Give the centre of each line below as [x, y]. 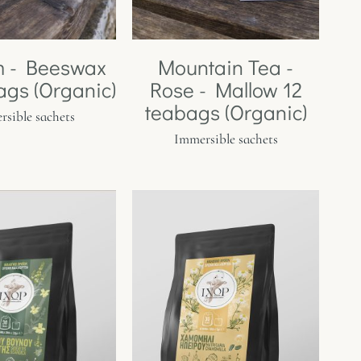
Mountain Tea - [226, 66]
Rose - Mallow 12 [226, 89]
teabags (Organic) [226, 112]
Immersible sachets [226, 139]
